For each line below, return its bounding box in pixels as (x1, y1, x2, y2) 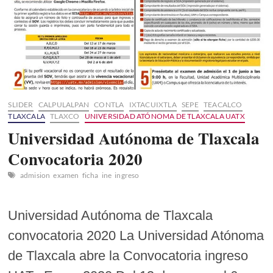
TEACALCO (204, 100, 243, 110)
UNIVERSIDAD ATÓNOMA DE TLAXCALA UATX (84, 112, 245, 121)
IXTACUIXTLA (129, 100, 177, 110)
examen (53, 171, 79, 180)
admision (19, 171, 51, 180)
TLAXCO (50, 112, 80, 121)
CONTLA (94, 100, 124, 110)
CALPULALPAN (38, 100, 90, 110)
